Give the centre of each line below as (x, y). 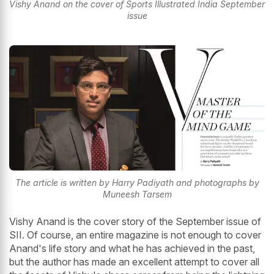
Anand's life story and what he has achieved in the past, (132, 249)
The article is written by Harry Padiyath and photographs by (137, 183)
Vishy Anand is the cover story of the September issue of (135, 222)
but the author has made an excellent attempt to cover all (134, 262)
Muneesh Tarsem (137, 194)
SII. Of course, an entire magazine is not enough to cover (135, 235)
